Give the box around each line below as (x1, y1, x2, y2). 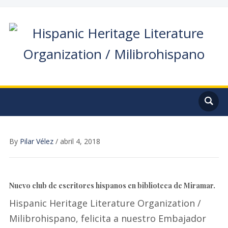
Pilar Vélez (19, 136, 53, 146)
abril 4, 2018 (60, 136, 100, 146)
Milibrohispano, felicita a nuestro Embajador (9, 212, 206, 224)
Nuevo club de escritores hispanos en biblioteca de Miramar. (9, 181, 215, 190)
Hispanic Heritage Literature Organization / (9, 197, 201, 209)
